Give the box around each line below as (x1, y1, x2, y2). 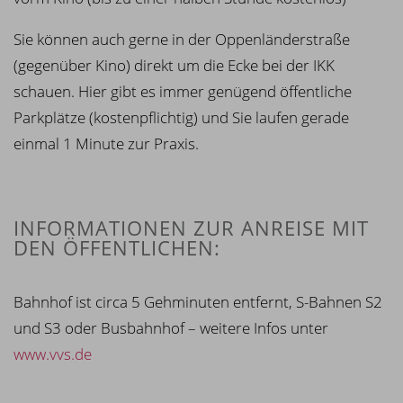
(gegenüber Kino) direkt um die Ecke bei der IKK (13, 54, 335, 76)
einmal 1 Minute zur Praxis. (13, 132, 199, 154)
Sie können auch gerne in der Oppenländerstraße (13, 28, 350, 49)
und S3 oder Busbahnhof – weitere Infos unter (13, 317, 328, 338)
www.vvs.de (13, 343, 92, 364)
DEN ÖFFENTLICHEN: (13, 233, 220, 261)
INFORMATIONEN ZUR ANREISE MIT (13, 213, 369, 241)
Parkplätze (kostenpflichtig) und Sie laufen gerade (13, 106, 349, 128)
